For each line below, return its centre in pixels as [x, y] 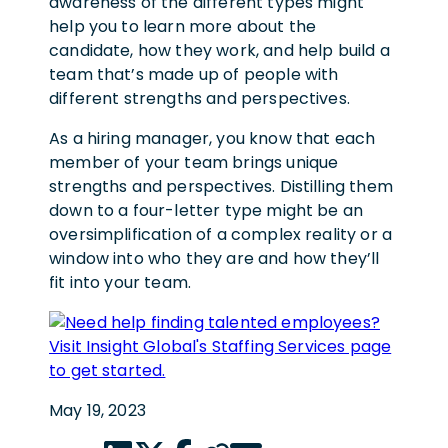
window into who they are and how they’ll [214, 258]
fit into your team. [120, 282]
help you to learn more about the [183, 26]
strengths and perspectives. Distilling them [221, 186]
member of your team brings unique [194, 162]
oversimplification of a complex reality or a [221, 234]
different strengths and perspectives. [199, 98]
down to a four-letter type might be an [206, 210]
